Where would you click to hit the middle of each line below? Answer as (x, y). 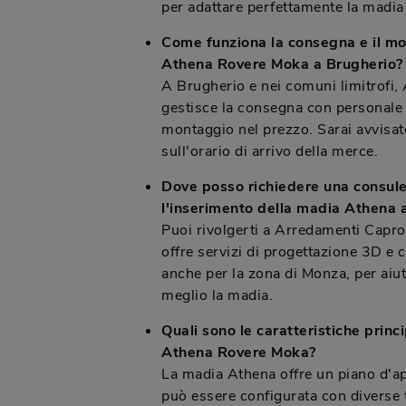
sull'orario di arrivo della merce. (270, 151)
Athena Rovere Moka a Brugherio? (282, 64)
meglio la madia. (217, 295)
